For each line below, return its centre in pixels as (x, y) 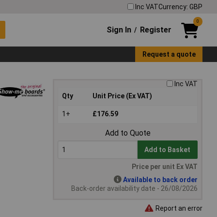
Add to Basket (168, 150)
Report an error (178, 208)
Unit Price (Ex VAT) (122, 96)
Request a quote (169, 54)
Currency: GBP (180, 7)
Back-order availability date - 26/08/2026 (134, 189)
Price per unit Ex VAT (165, 167)
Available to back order (160, 180)
